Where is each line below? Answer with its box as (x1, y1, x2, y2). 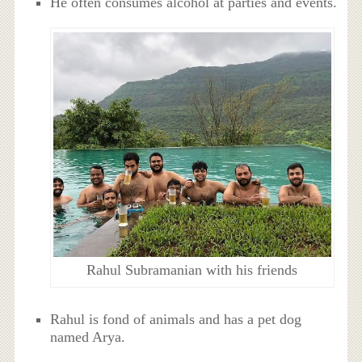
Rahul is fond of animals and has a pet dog (50, 311, 302, 328)
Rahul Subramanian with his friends (86, 261, 298, 278)
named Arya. (50, 329, 126, 346)
